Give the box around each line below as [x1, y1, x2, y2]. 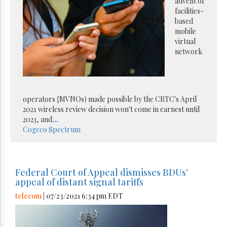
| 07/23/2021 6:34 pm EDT [42, 191, 123, 201]
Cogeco [23, 125, 47, 135]
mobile [175, 26, 196, 36]
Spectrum [49, 125, 81, 135]
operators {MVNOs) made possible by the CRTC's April [23, 94, 197, 104]
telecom [15, 191, 42, 201]
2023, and [23, 115, 52, 125]
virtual [175, 36, 196, 46]
